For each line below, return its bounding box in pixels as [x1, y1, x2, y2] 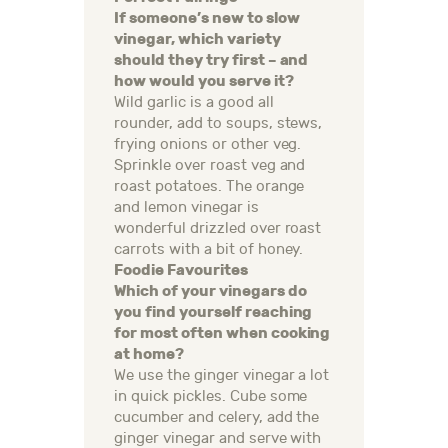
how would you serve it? [114, 72, 294, 91]
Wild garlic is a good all [114, 94, 274, 112]
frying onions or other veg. [114, 136, 302, 154]
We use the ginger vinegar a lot [114, 367, 330, 385]
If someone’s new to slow [114, 9, 300, 28]
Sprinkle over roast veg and [114, 157, 306, 175]
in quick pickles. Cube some [114, 388, 308, 406]
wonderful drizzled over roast [114, 220, 322, 238]
